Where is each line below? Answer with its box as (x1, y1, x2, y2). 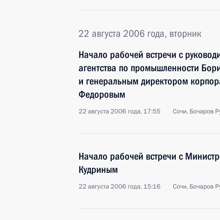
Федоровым (79, 88, 125, 100)
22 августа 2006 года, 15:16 (79, 182, 161, 191)
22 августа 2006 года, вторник (79, 27, 201, 39)
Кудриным (79, 164, 118, 175)
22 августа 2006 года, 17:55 (79, 107, 161, 116)
